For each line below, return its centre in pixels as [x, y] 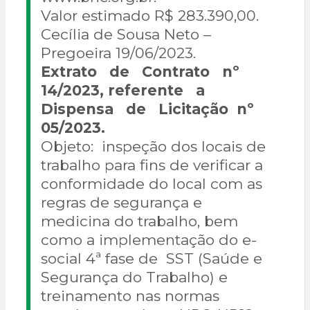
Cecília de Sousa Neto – [126, 35]
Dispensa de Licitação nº [149, 109]
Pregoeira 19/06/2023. [118, 53]
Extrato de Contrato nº [144, 72]
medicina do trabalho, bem [139, 221]
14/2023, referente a [127, 91]
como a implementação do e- [148, 240]
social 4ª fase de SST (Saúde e [151, 259]
